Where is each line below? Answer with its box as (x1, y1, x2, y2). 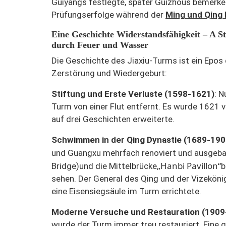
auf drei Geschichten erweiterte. (51, 114, 175, 125)
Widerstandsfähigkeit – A (117, 29, 215, 40)
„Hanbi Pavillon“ (157, 160, 221, 172)
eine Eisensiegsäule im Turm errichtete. (51, 186, 201, 197)
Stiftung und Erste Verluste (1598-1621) (51, 89, 214, 99)
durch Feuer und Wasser (51, 40, 148, 50)
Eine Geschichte (51, 29, 117, 40)
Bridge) (51, 161, 79, 172)
